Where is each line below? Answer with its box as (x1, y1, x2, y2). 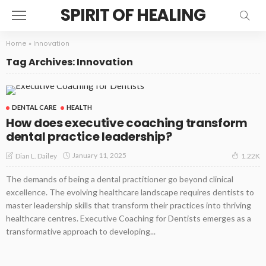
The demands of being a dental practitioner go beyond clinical (6, 173, 233, 184)
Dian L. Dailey (15, 151, 57, 160)
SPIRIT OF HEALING (61, 4, 205, 27)
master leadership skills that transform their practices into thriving (6, 199, 251, 210)
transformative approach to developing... (6, 226, 156, 236)
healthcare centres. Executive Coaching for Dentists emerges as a (6, 213, 251, 223)
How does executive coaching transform (6, 115, 248, 131)
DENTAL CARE (12, 103, 56, 111)
